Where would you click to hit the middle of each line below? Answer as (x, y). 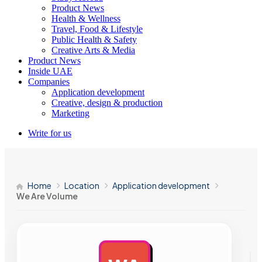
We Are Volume (47, 196)
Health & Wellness (86, 18)
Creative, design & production (107, 103)
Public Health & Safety (94, 39)
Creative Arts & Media (93, 50)
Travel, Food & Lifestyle (97, 29)
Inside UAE (50, 71)
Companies (49, 82)
